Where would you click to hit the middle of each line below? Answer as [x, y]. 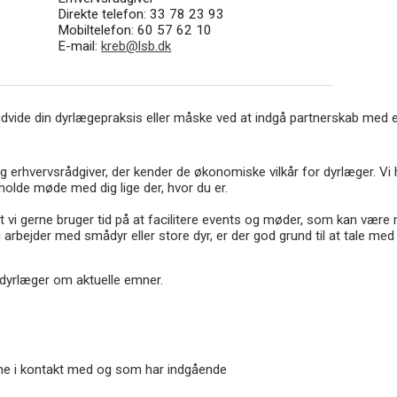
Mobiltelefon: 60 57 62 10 [135, 31]
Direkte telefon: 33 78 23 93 [141, 15]
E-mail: [80, 47]
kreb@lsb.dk [136, 47]
